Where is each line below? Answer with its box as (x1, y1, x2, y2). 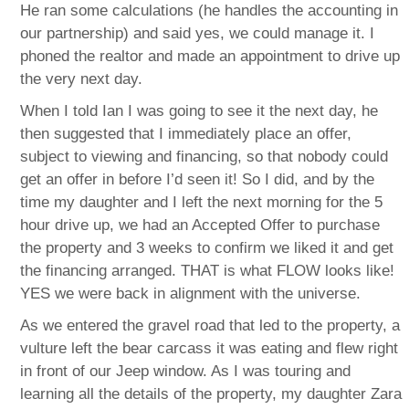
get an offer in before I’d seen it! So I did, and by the (20, 170, 375, 188)
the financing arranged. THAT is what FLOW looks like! (20, 261, 395, 279)
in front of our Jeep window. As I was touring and (20, 362, 351, 380)
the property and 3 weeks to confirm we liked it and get (20, 238, 394, 257)
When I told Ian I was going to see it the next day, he (20, 101, 379, 120)
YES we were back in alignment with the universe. (20, 284, 362, 302)
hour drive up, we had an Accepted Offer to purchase (20, 215, 381, 234)
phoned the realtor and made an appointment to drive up (20, 47, 401, 65)
